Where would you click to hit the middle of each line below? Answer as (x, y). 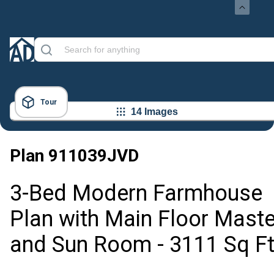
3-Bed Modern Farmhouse (136, 194)
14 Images (154, 111)
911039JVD (94, 156)
